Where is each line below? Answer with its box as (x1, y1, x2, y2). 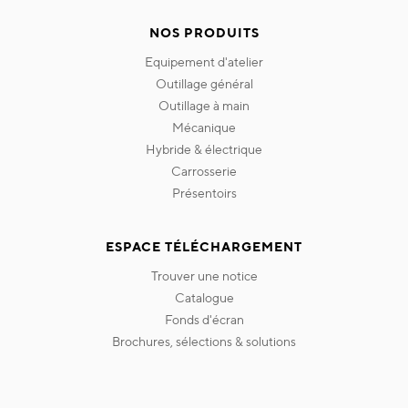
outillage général (166, 76, 253, 92)
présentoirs (179, 186, 237, 201)
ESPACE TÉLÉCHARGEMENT (106, 240, 302, 255)
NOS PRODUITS (148, 25, 260, 41)
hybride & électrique (156, 142, 262, 158)
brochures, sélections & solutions (120, 334, 296, 350)
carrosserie (181, 164, 237, 179)
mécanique (184, 120, 236, 136)
